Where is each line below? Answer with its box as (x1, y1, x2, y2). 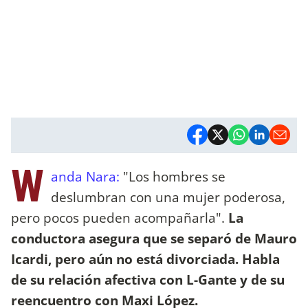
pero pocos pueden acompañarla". (11, 208, 225, 228)
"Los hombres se (120, 167, 225, 186)
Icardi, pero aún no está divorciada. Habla (11, 250, 280, 269)
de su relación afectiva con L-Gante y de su (11, 270, 285, 289)
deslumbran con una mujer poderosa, (51, 188, 285, 207)
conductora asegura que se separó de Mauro (11, 229, 297, 248)
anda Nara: (51, 167, 120, 186)
